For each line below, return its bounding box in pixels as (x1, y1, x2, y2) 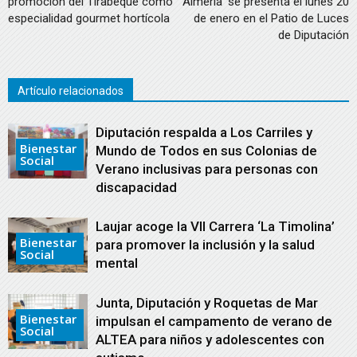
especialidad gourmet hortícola (8, 11, 170, 26)
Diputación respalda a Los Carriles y (96, 124, 312, 141)
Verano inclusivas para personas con (96, 161, 318, 178)
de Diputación (278, 28, 349, 43)
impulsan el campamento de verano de (96, 313, 332, 330)
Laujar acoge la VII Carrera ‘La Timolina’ (96, 218, 335, 235)
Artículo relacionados (18, 84, 124, 98)
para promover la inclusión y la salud (96, 237, 315, 253)
